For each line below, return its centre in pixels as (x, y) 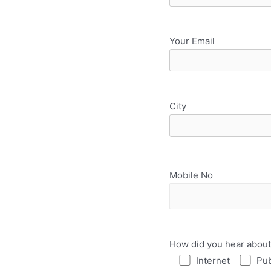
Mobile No (191, 175)
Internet (213, 260)
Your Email (192, 41)
